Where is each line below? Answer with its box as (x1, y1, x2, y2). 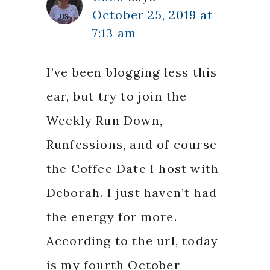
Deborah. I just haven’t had (46, 185, 218, 201)
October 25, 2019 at (92, 7, 213, 23)
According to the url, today (46, 233, 219, 249)
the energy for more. (46, 209, 177, 225)
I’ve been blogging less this (46, 64, 218, 80)
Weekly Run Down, (46, 113, 163, 128)
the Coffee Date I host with (46, 161, 219, 177)
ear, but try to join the (46, 89, 187, 104)
